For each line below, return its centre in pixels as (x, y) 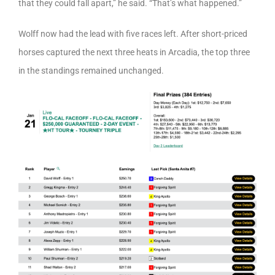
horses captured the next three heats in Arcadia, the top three (134, 52)
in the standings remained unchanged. (91, 71)
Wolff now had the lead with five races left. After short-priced (133, 34)
